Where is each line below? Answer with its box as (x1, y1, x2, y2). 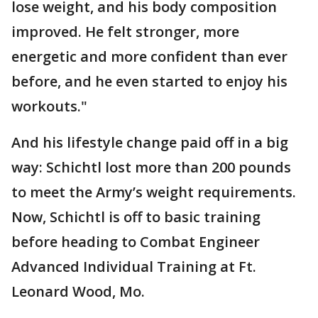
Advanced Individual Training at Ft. (11, 257, 256, 277)
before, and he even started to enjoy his (11, 72, 287, 92)
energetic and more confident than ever (11, 47, 287, 67)
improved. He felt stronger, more (11, 22, 239, 42)
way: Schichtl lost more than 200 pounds (11, 158, 291, 177)
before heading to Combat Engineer (11, 232, 260, 252)
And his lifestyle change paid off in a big (11, 133, 288, 153)
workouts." (11, 97, 87, 116)
